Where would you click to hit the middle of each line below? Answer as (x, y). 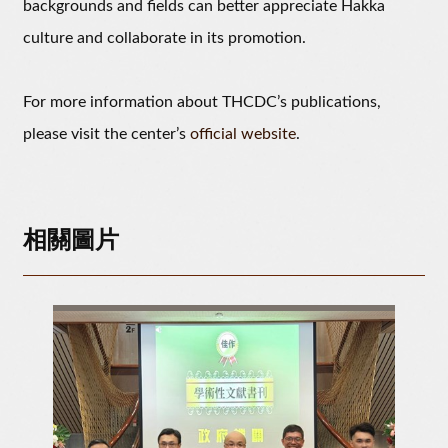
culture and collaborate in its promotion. (164, 38)
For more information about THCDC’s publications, (202, 102)
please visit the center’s (106, 134)
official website (243, 134)
